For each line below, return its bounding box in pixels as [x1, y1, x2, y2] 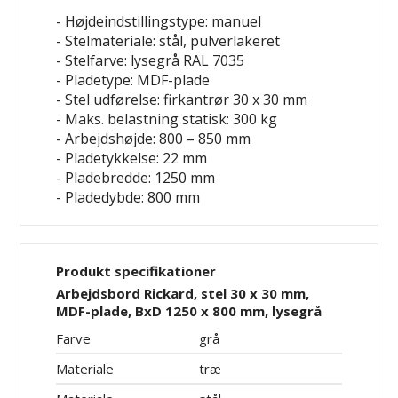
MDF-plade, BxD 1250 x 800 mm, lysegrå [56, 301, 322, 320]
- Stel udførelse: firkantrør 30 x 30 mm [56, 89, 308, 109]
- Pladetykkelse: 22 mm [56, 147, 208, 168]
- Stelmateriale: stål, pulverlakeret [56, 30, 281, 51]
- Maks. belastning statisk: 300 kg [56, 108, 278, 129]
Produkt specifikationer [56, 261, 217, 280]
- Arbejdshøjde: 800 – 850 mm [56, 128, 251, 148]
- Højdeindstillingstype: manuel [56, 11, 262, 31]
